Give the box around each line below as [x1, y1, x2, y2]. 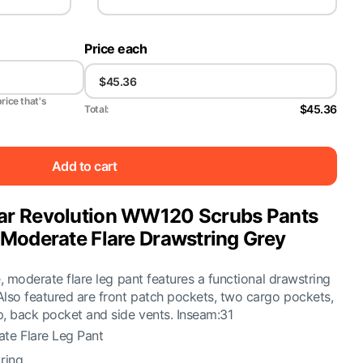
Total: [84, 102, 109, 115]
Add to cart [51, 157, 117, 174]
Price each [84, 41, 147, 57]
